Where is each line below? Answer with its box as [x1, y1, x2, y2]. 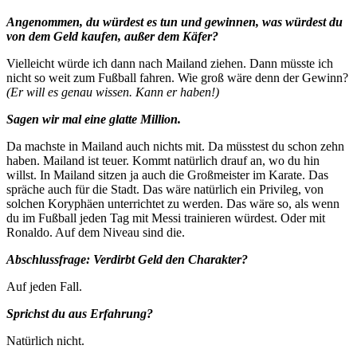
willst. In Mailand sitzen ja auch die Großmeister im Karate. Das [6, 167, 328, 182]
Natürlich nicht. [6, 333, 84, 347]
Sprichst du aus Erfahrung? [6, 306, 153, 320]
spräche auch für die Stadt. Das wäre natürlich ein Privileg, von [6, 182, 324, 196]
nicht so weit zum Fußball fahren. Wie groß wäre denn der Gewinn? [6, 70, 348, 84]
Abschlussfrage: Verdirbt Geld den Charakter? [6, 252, 248, 266]
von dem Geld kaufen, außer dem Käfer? [6, 29, 218, 43]
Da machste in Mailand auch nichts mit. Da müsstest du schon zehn [6, 139, 344, 153]
